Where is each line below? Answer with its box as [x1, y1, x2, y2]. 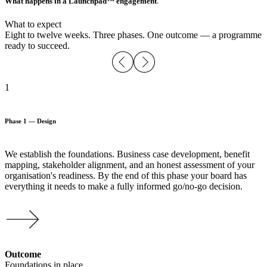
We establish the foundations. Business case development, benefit [5, 148, 250, 159]
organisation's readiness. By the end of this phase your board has [5, 170, 247, 181]
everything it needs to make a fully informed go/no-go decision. [5, 181, 243, 191]
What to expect [5, 18, 61, 29]
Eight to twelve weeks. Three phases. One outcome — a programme [5, 29, 262, 40]
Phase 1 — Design [5, 117, 56, 125]
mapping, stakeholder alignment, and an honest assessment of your [5, 159, 254, 170]
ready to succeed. [5, 40, 70, 51]
